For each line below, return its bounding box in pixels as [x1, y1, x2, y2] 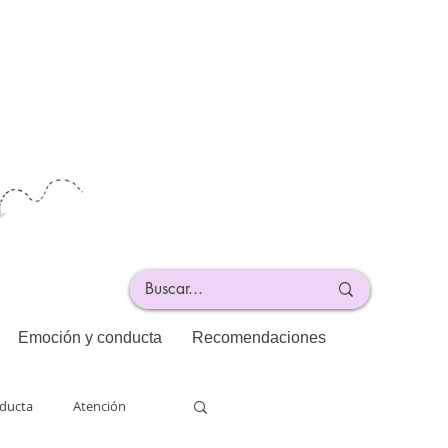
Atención [73, 397, 126, 415]
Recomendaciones [191, 329, 326, 346]
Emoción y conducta [17, 329, 162, 346]
